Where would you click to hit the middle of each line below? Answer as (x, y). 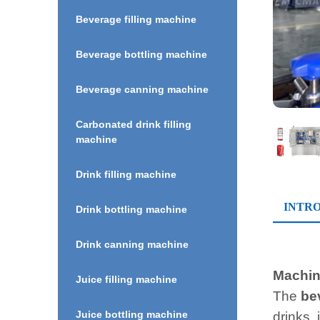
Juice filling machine (126, 279)
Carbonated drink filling (133, 124)
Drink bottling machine (131, 209)
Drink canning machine (132, 244)
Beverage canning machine (142, 89)
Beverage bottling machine (141, 54)
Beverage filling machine (136, 19)
